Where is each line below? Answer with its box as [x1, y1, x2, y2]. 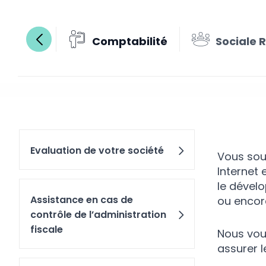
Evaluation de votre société [30, 144, 164, 157]
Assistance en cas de [30, 193, 133, 207]
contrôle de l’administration [30, 208, 166, 221]
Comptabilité [92, 33, 168, 49]
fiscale [30, 223, 63, 236]
